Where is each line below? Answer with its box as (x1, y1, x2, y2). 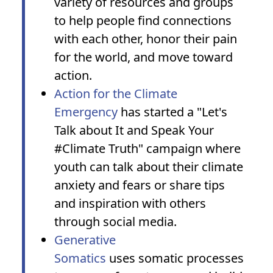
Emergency (54, 104, 118, 120)
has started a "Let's (118, 104, 227, 120)
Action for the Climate (54, 85, 177, 102)
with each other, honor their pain (54, 30, 237, 47)
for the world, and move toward (54, 49, 233, 65)
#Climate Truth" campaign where (54, 140, 241, 157)
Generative (54, 232, 116, 248)
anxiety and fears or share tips (54, 177, 225, 193)
